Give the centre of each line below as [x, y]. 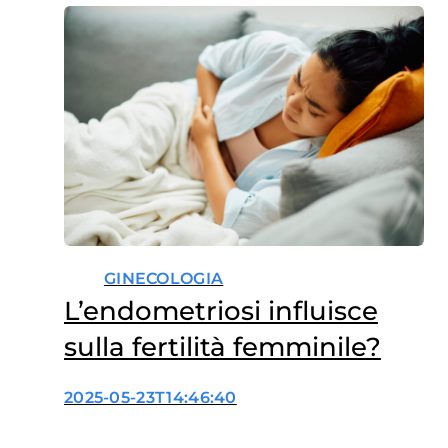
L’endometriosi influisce [220, 311]
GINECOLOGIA [163, 279]
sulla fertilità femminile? [222, 347]
